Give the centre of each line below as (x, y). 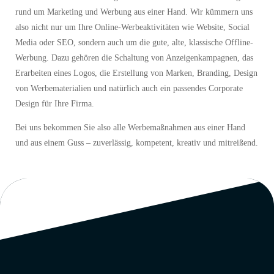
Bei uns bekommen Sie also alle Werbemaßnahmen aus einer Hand (130, 138)
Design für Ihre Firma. (55, 114)
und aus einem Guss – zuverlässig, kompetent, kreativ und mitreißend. (137, 154)
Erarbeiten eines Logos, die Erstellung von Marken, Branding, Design (136, 84)
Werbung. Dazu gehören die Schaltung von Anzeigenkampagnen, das (134, 68)
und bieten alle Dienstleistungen (192, 7)
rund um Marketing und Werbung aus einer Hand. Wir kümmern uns (134, 23)
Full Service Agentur (98, 7)
